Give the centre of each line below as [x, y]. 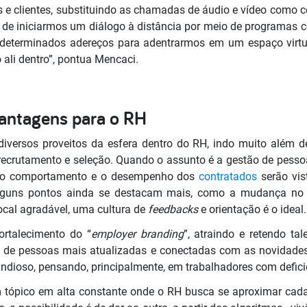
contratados [228, 176]
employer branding [137, 234]
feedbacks [174, 209]
